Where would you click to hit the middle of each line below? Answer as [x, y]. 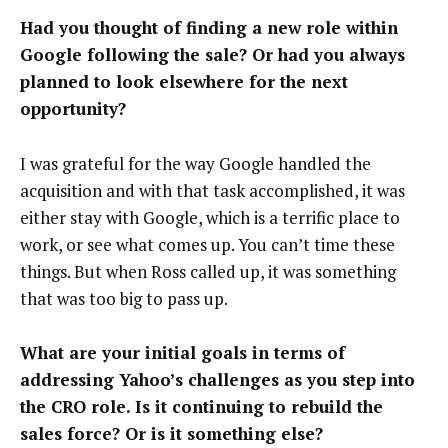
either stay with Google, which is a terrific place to [210, 217]
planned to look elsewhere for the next [184, 82]
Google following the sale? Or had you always [212, 55]
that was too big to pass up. [124, 298]
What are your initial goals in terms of [182, 353]
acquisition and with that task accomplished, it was [212, 190]
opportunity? [73, 109]
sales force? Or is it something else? [171, 434]
